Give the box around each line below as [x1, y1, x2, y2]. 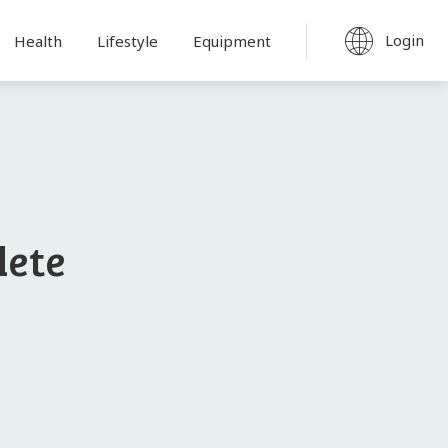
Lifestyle [96, 30, 158, 51]
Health [13, 30, 62, 51]
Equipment [192, 30, 271, 51]
